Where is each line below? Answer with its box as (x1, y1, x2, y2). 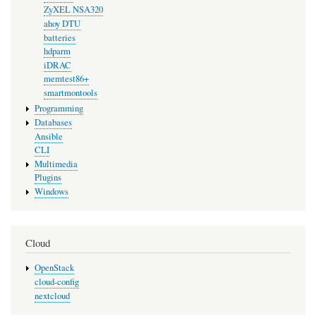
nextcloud (34, 289, 70, 302)
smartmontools (43, 86, 97, 99)
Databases (34, 116, 72, 128)
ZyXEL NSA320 (43, 4, 103, 16)
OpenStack (34, 262, 74, 274)
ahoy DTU (43, 17, 80, 30)
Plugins (34, 171, 61, 184)
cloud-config (34, 276, 79, 288)
